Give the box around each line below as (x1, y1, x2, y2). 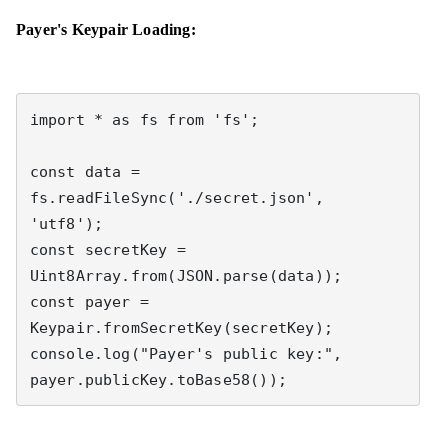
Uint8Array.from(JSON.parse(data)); (29, 266, 343, 285)
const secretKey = (29, 240, 186, 259)
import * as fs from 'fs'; (29, 110, 260, 129)
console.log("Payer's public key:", (29, 344, 343, 363)
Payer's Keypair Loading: (16, 21, 196, 38)
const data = (29, 162, 140, 181)
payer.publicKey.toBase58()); (29, 370, 288, 389)
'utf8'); (29, 214, 104, 233)
